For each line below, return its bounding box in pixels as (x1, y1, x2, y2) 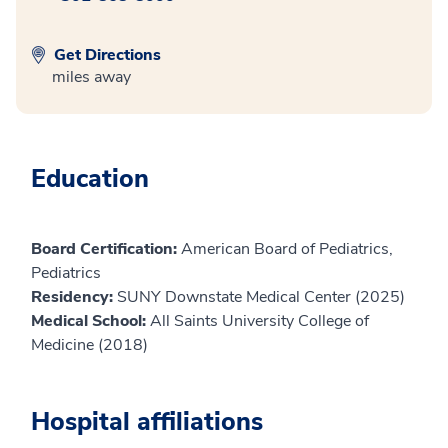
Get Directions (50, 44, 161, 67)
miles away (52, 66, 131, 89)
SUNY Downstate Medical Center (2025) (117, 286, 405, 309)
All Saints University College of (150, 310, 369, 333)
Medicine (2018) (31, 334, 148, 357)
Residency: (31, 286, 117, 309)
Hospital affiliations (31, 405, 263, 440)
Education (31, 162, 149, 197)
